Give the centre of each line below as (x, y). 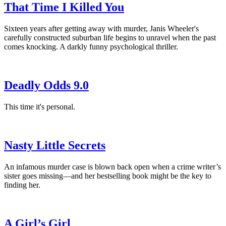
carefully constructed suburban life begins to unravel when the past (110, 38)
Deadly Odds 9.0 (46, 86)
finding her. (22, 185)
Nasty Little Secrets (55, 145)
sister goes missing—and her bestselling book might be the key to (108, 176)
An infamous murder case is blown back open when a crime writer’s (112, 166)
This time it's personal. (40, 106)
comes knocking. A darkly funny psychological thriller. (91, 47)
